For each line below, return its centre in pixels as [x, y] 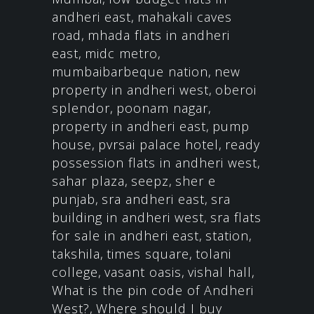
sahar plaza [88, 181]
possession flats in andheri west [155, 163]
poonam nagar [162, 108]
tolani [213, 254]
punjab [74, 199]
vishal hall [220, 272]
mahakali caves [185, 17]
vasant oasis [143, 272]
